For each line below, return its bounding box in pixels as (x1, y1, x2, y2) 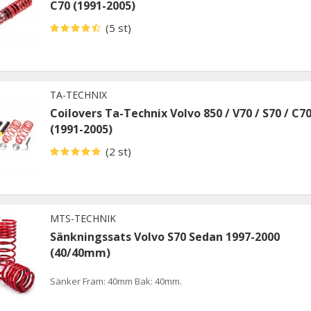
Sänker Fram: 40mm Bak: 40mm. (50, 274, 182, 287)
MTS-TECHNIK (50, 211, 116, 225)
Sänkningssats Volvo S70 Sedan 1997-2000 (50, 228, 280, 244)
